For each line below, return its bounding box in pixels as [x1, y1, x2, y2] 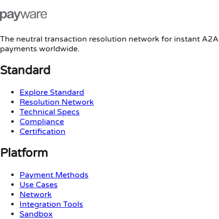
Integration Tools [20, 199, 83, 209]
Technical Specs [20, 107, 80, 117]
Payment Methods [20, 170, 88, 180]
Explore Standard [20, 87, 84, 97]
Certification [20, 126, 66, 136]
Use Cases [20, 179, 58, 190]
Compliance [20, 116, 64, 127]
